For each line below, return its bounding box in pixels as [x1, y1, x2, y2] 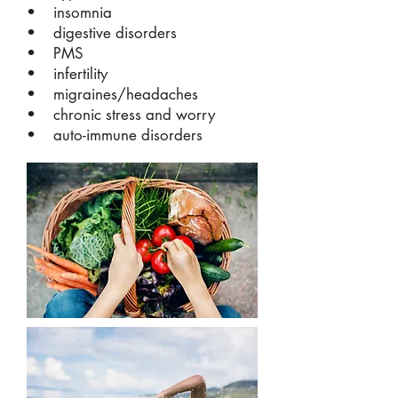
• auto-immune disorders [27, 125, 203, 145]
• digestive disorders [27, 23, 177, 43]
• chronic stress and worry [27, 105, 215, 124]
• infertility [27, 64, 107, 84]
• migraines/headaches [27, 84, 198, 104]
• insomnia [27, 3, 112, 22]
